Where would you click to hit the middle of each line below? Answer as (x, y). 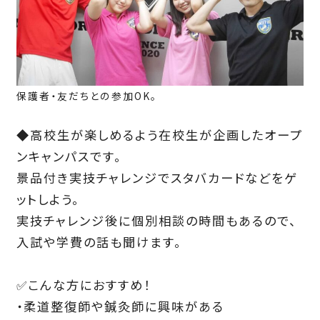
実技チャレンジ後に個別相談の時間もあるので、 (156, 221)
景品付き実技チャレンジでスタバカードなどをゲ (156, 178)
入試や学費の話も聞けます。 (99, 242)
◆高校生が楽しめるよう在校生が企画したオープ (159, 135)
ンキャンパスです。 (69, 156)
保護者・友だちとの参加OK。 (86, 96)
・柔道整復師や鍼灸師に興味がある (120, 306)
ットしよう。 (47, 199)
